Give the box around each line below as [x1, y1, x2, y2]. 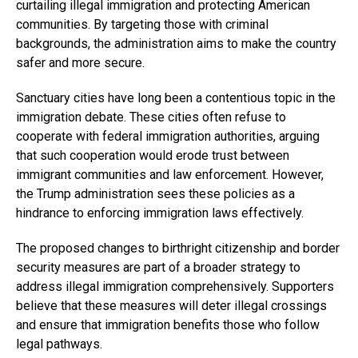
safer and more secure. [16, 54, 145, 70]
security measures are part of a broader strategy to [16, 259, 300, 275]
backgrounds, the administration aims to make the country [16, 35, 336, 51]
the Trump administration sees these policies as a [16, 185, 295, 201]
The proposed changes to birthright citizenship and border [16, 240, 340, 256]
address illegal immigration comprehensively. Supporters [16, 278, 334, 294]
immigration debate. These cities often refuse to [16, 109, 286, 125]
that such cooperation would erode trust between [16, 147, 289, 163]
